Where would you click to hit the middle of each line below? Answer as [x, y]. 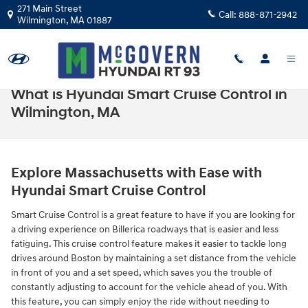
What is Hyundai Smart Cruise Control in [149, 95]
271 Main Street [49, 9]
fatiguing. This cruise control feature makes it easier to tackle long [149, 243]
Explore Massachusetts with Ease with [136, 173]
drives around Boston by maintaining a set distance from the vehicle [154, 258]
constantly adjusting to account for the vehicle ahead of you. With [149, 287]
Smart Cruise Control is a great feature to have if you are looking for [153, 214]
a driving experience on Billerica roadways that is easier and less [145, 229]
